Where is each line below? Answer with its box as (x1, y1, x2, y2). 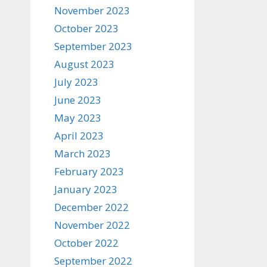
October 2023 (54, 21, 119, 36)
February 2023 (54, 164, 124, 179)
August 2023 (54, 57, 114, 72)
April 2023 (54, 129, 104, 143)
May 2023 (54, 111, 101, 125)
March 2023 (54, 147, 111, 161)
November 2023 (54, 4, 130, 18)
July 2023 (54, 75, 98, 89)
